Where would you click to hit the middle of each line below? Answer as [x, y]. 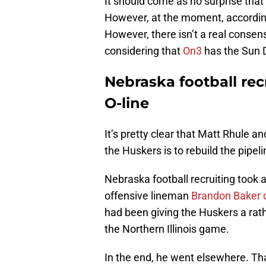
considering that [144, 51]
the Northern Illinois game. [167, 229]
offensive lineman [148, 196]
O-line [127, 103]
